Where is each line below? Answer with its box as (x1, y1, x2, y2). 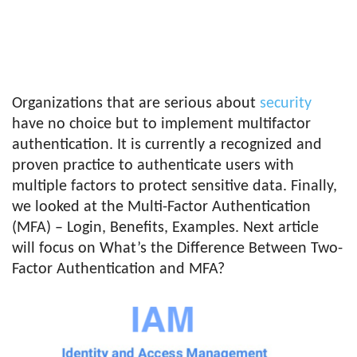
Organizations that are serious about (12, 96, 260, 112)
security (260, 96, 312, 112)
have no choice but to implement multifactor (12, 116, 311, 132)
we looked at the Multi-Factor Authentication (12, 199, 311, 215)
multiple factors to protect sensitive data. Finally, (12, 178, 337, 194)
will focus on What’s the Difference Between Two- (12, 241, 343, 257)
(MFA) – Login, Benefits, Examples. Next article (12, 220, 319, 236)
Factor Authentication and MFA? (12, 261, 225, 277)
